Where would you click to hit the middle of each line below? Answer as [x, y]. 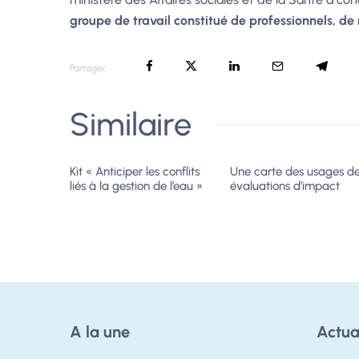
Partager [88, 68]
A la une [100, 332]
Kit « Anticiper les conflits [135, 171]
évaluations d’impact [285, 186]
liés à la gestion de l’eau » [136, 186]
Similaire [131, 124]
